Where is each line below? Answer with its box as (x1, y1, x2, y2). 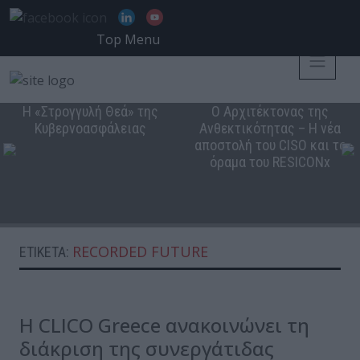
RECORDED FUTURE (72, 241, 208, 261)
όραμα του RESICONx (210, 153, 330, 170)
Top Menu (96, 31, 160, 48)
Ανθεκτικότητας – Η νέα (199, 119, 341, 137)
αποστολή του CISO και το (194, 136, 346, 153)
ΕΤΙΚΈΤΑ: (19, 243, 72, 260)
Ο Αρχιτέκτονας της (211, 102, 329, 120)
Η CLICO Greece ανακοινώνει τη (19, 311, 309, 338)
